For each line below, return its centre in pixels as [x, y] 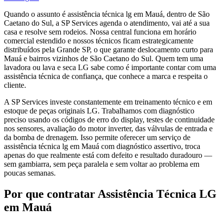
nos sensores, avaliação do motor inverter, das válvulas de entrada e [108, 128]
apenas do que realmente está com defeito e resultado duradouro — [108, 155]
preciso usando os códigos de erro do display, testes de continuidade [109, 119]
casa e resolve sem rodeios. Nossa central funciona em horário [100, 32]
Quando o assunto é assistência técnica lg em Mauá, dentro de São [107, 14]
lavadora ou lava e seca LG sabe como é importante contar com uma [110, 67]
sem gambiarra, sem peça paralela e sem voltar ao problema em [102, 164]
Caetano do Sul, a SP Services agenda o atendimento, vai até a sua [107, 23]
